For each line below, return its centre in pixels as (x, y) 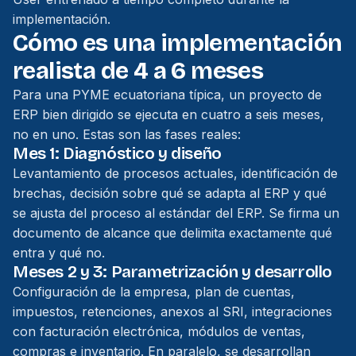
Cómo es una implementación (178, 43)
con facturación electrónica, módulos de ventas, (159, 331)
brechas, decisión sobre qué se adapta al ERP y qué (170, 193)
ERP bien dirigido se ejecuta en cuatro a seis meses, (168, 114)
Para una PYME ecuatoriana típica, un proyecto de (167, 95)
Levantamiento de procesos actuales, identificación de (175, 173)
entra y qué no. (59, 253)
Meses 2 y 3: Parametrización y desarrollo (172, 272)
